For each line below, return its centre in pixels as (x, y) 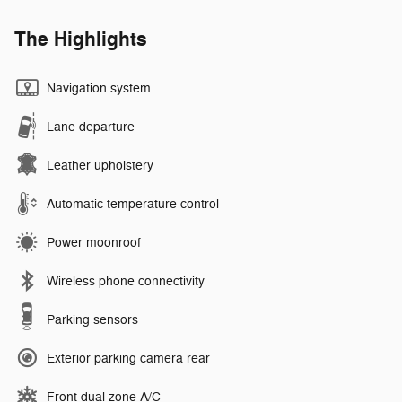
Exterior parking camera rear (128, 359)
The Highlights (81, 40)
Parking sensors (92, 320)
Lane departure (91, 127)
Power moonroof (94, 243)
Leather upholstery (100, 166)
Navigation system (99, 89)
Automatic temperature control (133, 205)
